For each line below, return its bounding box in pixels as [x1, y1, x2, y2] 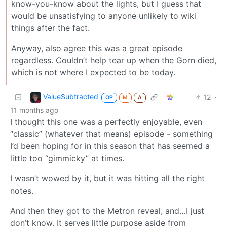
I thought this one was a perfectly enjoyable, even [10, 116, 202, 127]
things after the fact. [11, 22, 90, 33]
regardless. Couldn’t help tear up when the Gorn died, [11, 55, 216, 65]
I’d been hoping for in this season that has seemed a [10, 140, 210, 151]
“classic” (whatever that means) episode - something [10, 128, 213, 139]
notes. [10, 185, 33, 196]
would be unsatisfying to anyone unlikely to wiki [11, 10, 196, 21]
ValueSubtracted [43, 92, 98, 101]
